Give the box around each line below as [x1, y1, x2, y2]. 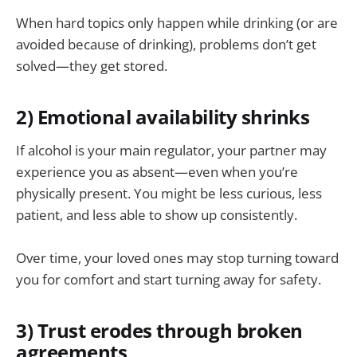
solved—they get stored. [16, 57, 167, 76]
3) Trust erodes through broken [16, 318, 303, 344]
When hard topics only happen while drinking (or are [16, 14, 338, 33]
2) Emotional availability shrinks [16, 104, 310, 131]
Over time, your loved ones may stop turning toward [16, 249, 339, 268]
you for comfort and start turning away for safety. [16, 270, 321, 289]
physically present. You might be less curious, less [16, 184, 322, 203]
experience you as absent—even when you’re [16, 163, 298, 182]
